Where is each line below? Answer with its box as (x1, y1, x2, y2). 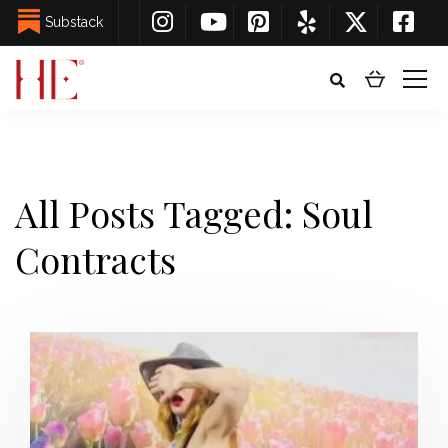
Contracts (15, 235, 176, 283)
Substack (45, 14, 103, 30)
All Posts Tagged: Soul (15, 189, 373, 237)
